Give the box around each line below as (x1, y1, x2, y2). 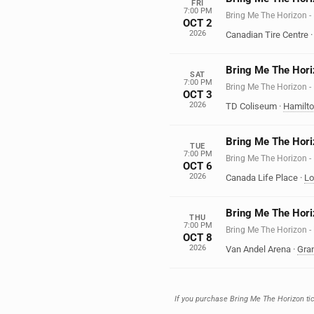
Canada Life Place (226, 172, 298, 183)
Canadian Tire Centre (226, 29, 308, 40)
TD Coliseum (226, 101, 277, 111)
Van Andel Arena (226, 244, 291, 254)
